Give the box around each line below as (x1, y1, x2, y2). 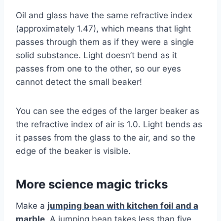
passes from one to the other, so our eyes (16, 64, 181, 74)
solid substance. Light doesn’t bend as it (16, 50, 177, 61)
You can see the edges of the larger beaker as (16, 106, 199, 116)
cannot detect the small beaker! (16, 77, 142, 87)
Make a (16, 201, 47, 211)
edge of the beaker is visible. (16, 146, 131, 156)
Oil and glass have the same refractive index (16, 10, 192, 21)
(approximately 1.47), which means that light (16, 24, 191, 34)
